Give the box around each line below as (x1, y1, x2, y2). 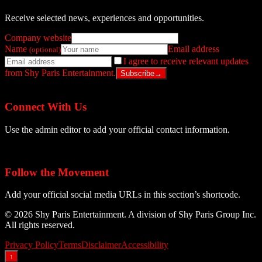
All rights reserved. (5, 220, 75, 230)
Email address (168, 43, 219, 54)
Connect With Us (5, 101, 87, 113)
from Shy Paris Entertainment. (5, 67, 116, 78)
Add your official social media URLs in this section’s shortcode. (5, 189, 240, 200)
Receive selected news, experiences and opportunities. (5, 12, 204, 23)
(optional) (29, 44, 61, 54)
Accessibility (121, 240, 168, 250)
